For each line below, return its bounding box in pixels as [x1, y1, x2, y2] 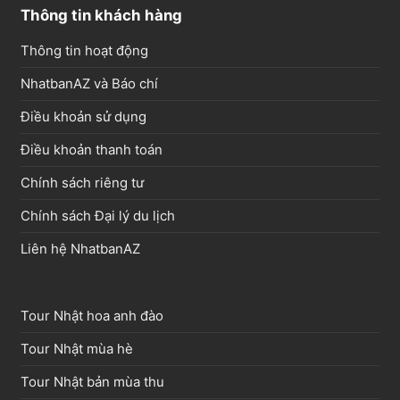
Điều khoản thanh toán [20, 140, 162, 158]
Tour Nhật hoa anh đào [20, 307, 163, 325]
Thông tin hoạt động [20, 41, 148, 59]
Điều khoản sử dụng [20, 107, 146, 125]
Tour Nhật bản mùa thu [20, 373, 164, 391]
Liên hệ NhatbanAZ [20, 239, 140, 257]
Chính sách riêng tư [20, 173, 144, 191]
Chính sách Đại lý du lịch [20, 206, 175, 224]
